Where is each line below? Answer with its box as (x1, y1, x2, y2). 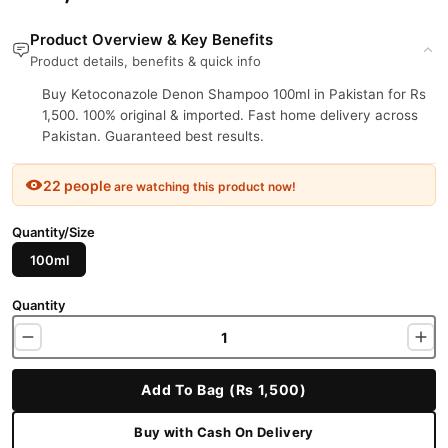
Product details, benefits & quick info (30, 53, 261, 69)
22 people (43, 176, 111, 194)
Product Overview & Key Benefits (30, 30, 273, 49)
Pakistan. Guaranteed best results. (42, 128, 264, 144)
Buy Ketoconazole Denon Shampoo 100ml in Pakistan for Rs (42, 86, 426, 102)
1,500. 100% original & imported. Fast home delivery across (42, 107, 418, 123)
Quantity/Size (12, 224, 95, 240)
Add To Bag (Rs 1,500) (141, 381, 307, 398)
